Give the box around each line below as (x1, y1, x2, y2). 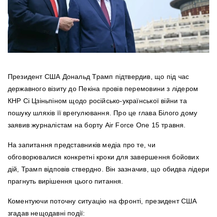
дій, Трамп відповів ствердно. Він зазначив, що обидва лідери (7, 165, 210, 173)
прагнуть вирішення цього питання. (7, 177, 124, 186)
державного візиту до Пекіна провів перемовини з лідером (7, 85, 199, 93)
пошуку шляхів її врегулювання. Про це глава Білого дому (7, 109, 198, 117)
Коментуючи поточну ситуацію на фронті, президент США (7, 197, 197, 205)
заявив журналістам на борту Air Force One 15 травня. (7, 121, 186, 129)
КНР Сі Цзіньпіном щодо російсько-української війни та (7, 97, 187, 105)
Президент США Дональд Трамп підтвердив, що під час (7, 73, 189, 81)
